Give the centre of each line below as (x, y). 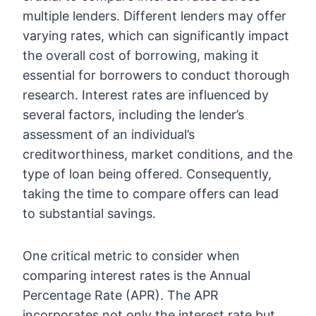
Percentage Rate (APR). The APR (121, 296)
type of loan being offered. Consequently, (147, 174)
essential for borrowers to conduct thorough (156, 75)
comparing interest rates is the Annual (136, 276)
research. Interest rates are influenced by (146, 95)
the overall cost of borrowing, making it (141, 56)
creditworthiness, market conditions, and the (158, 154)
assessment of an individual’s (109, 135)
